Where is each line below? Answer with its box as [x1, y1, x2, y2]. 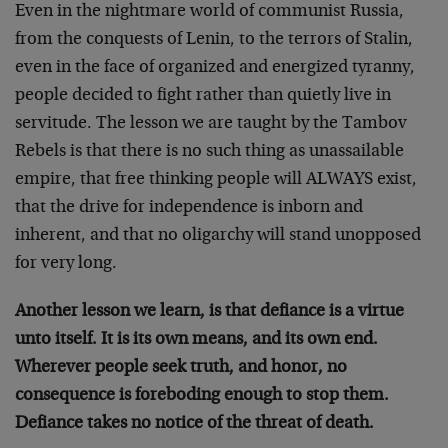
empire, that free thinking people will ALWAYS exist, [15, 171, 417, 189]
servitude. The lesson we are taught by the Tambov [15, 115, 407, 133]
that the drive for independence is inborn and [15, 199, 363, 217]
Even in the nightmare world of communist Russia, [15, 3, 404, 21]
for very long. [15, 255, 117, 273]
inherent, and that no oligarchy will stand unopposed [15, 227, 421, 245]
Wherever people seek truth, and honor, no [15, 359, 347, 377]
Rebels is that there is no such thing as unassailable [15, 143, 404, 161]
